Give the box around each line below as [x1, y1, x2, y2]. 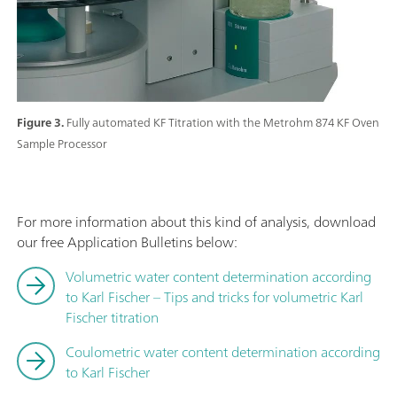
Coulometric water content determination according [66, 339, 380, 364]
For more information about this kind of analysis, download [17, 208, 376, 234]
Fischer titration [66, 304, 159, 330]
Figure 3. [17, 112, 66, 133]
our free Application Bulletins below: [17, 229, 237, 254]
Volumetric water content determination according [66, 263, 371, 289]
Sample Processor [17, 133, 107, 154]
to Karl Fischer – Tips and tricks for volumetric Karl [66, 284, 363, 309]
